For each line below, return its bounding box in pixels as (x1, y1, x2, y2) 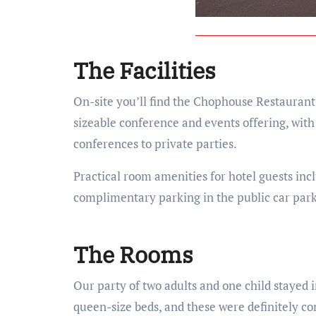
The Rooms (73, 240, 193, 269)
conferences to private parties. (73, 135, 237, 152)
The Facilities (73, 56, 216, 85)
